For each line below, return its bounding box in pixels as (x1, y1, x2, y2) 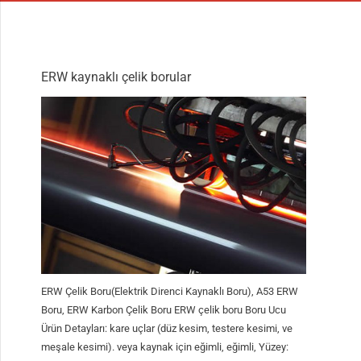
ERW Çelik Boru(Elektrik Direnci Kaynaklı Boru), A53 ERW (41, 285, 299, 297)
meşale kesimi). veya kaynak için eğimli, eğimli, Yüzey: (41, 341, 289, 353)
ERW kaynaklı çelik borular (41, 69, 192, 85)
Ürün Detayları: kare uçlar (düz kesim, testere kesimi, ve (41, 322, 293, 334)
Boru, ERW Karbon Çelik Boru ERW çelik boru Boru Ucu (41, 304, 287, 316)
